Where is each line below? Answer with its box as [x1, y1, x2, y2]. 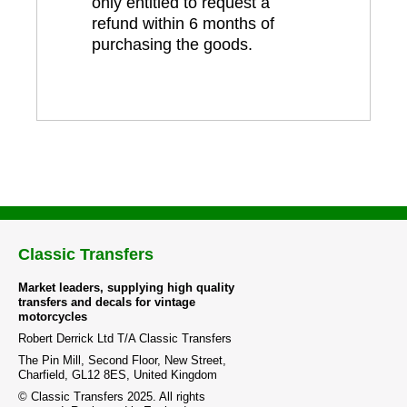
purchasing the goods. [92, 35, 253, 54]
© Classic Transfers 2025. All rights [18, 389, 205, 403]
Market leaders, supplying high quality [18, 280, 234, 294]
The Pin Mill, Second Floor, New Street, [18, 352, 226, 367]
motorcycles [18, 309, 87, 323]
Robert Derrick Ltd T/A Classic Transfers [18, 331, 232, 345]
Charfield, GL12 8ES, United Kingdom [18, 367, 217, 382]
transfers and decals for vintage [18, 294, 195, 309]
